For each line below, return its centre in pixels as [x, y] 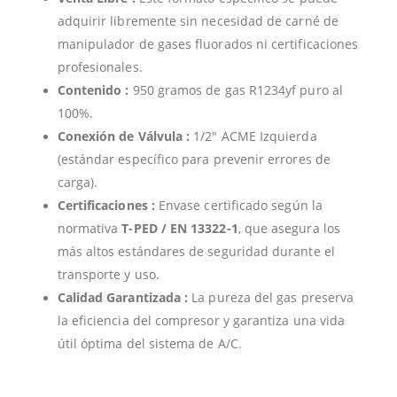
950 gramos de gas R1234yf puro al [236, 90]
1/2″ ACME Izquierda [253, 136]
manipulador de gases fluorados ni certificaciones [208, 44]
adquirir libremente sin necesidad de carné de [198, 21]
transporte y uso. [108, 275]
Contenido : [93, 90]
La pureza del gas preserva [271, 298]
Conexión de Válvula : [124, 136]
